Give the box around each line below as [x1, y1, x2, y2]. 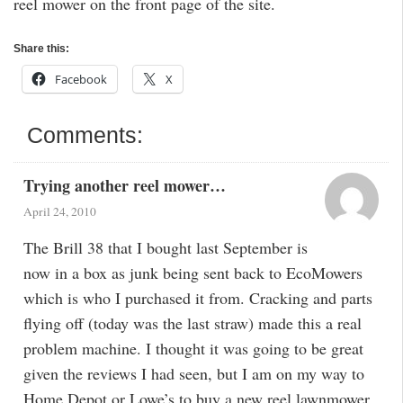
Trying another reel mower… [22, 173, 226, 197]
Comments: [27, 122, 144, 148]
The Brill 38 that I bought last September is [22, 237, 308, 259]
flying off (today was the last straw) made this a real [22, 312, 362, 335]
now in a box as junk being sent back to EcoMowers [22, 262, 363, 284]
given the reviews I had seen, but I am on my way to [22, 363, 364, 385]
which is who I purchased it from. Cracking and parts [22, 287, 372, 309]
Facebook [55, 71, 107, 87]
